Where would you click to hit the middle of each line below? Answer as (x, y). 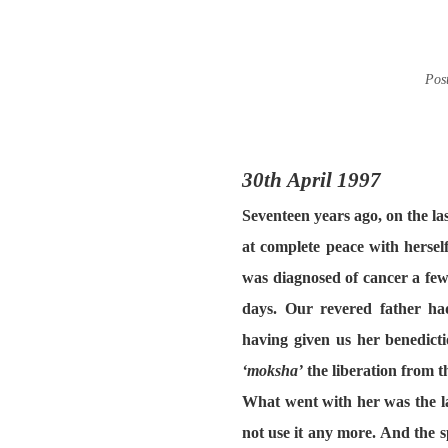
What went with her (311, 401)
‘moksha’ (274, 370)
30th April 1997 (311, 180)
